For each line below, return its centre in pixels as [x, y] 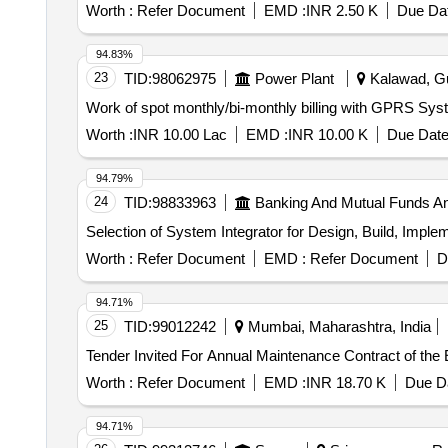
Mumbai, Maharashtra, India [337, 326]
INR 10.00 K [327, 134]
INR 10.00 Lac [179, 134]
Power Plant [294, 78]
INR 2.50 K [341, 10]
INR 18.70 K [345, 382]
